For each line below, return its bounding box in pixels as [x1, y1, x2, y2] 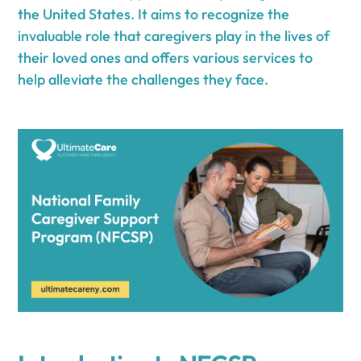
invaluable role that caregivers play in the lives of [18, 27, 330, 45]
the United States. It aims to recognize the [18, 5, 290, 23]
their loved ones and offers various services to [18, 48, 313, 67]
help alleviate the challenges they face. [18, 70, 269, 89]
